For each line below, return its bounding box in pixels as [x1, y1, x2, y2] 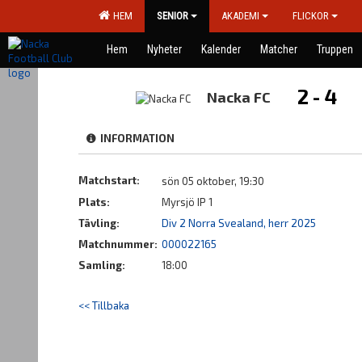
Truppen [317, 43, 353, 56]
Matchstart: [78, 174, 140, 187]
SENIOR [157, 10, 188, 22]
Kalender [201, 43, 241, 56]
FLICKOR [293, 10, 329, 22]
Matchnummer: [78, 238, 160, 250]
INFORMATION [95, 132, 175, 145]
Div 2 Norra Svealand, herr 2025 [162, 217, 316, 229]
